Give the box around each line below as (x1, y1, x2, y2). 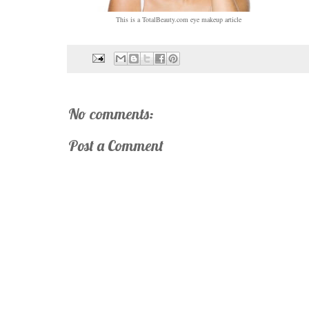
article (223, 14, 241, 24)
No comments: (68, 104, 154, 124)
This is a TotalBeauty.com (116, 14, 190, 24)
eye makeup (190, 14, 223, 24)
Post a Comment (68, 136, 163, 156)
